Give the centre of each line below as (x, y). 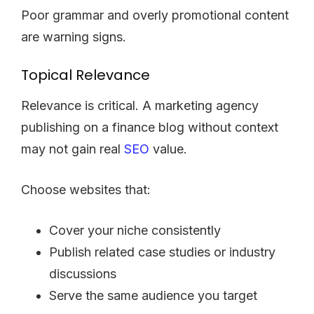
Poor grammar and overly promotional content (155, 15)
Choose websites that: (86, 189)
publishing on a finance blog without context (150, 127)
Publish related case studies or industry (162, 252)
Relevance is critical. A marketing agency (140, 105)
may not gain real (73, 149)
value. (168, 149)
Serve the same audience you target (153, 295)
